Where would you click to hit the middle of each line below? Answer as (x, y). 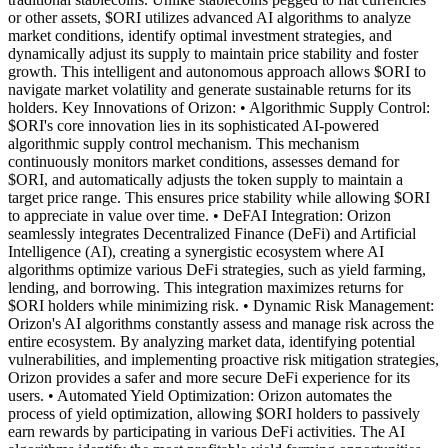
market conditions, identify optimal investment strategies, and (200, 35)
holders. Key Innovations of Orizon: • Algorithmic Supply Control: (219, 107)
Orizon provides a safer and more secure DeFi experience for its (209, 377)
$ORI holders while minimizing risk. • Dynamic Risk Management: (221, 305)
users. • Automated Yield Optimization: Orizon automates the (200, 395)
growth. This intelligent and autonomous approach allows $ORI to (217, 71)
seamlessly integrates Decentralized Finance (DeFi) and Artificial (212, 233)
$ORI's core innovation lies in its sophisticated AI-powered (193, 125)
